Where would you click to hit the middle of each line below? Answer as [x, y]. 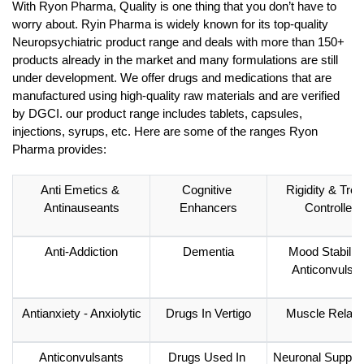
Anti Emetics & [80, 191]
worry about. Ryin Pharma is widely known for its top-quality [170, 25]
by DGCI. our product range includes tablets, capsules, [157, 114]
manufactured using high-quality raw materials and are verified [176, 96]
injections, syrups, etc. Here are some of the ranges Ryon [165, 132]
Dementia [208, 252]
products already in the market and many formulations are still [175, 61]
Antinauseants [81, 208]
